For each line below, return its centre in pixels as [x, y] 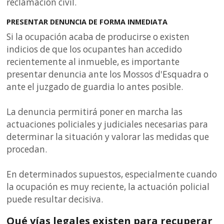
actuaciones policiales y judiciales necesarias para [107, 124]
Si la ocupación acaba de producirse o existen [98, 37]
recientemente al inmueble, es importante [93, 62]
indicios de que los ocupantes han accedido [94, 49]
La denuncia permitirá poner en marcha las [95, 112]
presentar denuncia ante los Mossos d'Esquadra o [108, 74]
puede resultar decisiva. [55, 199]
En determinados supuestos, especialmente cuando [112, 174]
